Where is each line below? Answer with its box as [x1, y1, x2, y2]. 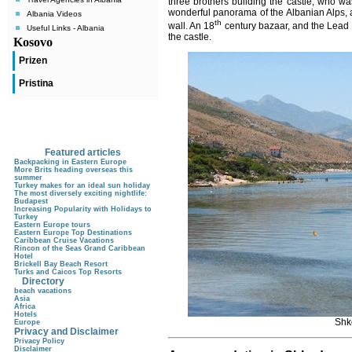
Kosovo [13, 35, 53, 49]
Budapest [14, 197, 48, 205]
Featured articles [45, 147, 121, 158]
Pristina [19, 78, 53, 89]
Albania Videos [27, 9, 82, 18]
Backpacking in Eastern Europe [14, 158, 126, 166]
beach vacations [14, 287, 71, 295]
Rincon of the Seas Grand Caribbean [14, 244, 145, 252]
